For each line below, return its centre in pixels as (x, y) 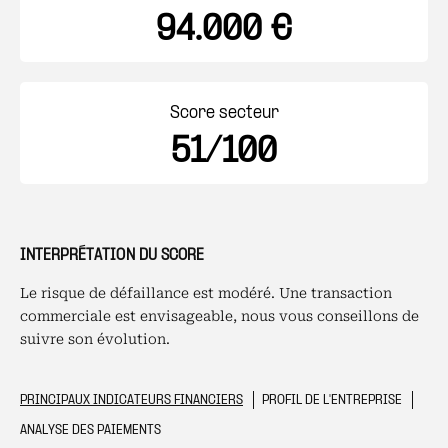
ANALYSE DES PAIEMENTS (90, 430)
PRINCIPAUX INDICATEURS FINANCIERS (131, 400)
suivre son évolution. (95, 339)
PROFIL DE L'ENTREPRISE (331, 400)
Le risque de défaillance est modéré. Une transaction (206, 293)
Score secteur (224, 113)
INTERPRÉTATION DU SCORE (112, 255)
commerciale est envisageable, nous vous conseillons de (219, 316)
